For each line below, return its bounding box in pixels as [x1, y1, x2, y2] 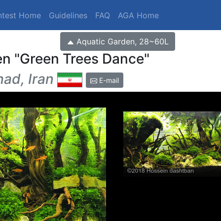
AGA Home [118, 10, 159, 20]
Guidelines [49, 10, 88, 20]
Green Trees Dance [20, 50, 144, 67]
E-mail [97, 75, 119, 84]
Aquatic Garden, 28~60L [76, 37, 169, 46]
